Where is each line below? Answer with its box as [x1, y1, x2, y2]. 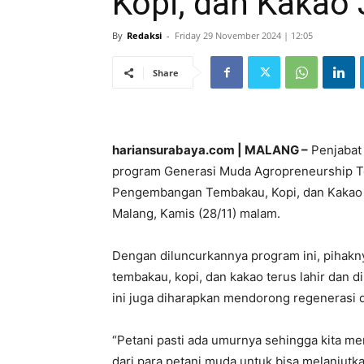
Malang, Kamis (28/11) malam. [112, 206, 280, 221]
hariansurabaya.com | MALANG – [112, 142, 308, 158]
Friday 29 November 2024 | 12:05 [175, 29, 313, 41]
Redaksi [127, 29, 162, 41]
